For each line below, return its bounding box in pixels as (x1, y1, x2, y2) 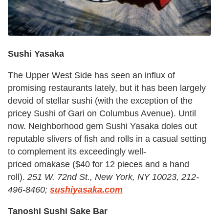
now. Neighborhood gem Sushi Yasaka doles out (8, 121, 197, 131)
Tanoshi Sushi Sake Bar (8, 206, 108, 216)
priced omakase (8, 159, 70, 169)
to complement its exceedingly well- (8, 146, 146, 156)
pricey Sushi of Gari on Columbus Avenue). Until (8, 108, 196, 118)
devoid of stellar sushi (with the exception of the (8, 95, 193, 106)
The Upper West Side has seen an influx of (8, 70, 175, 80)
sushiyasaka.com (50, 184, 123, 195)
